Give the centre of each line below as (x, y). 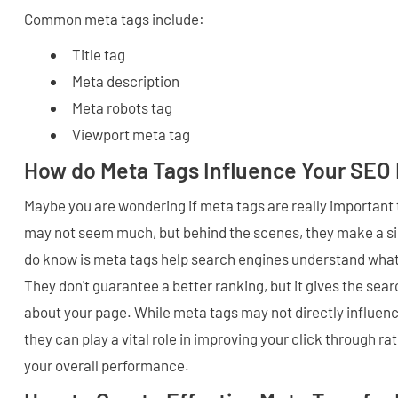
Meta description (126, 81)
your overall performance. (107, 366)
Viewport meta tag (131, 135)
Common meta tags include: (114, 19)
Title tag (99, 55)
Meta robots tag (122, 108)
